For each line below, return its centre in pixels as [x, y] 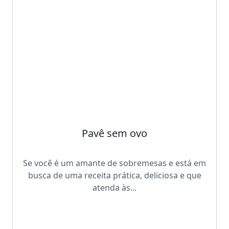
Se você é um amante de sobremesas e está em [114, 163]
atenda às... [114, 188]
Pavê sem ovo [114, 133]
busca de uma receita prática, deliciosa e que [114, 176]
